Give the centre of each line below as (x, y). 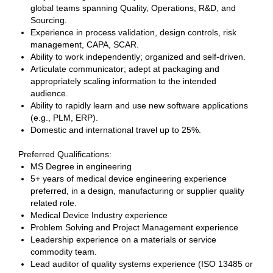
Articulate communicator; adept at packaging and (125, 69)
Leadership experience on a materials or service (123, 239)
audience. (51, 93)
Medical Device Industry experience (100, 215)
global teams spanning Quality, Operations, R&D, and (133, 8)
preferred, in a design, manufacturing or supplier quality (137, 191)
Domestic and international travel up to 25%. (118, 130)
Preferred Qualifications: (66, 154)
